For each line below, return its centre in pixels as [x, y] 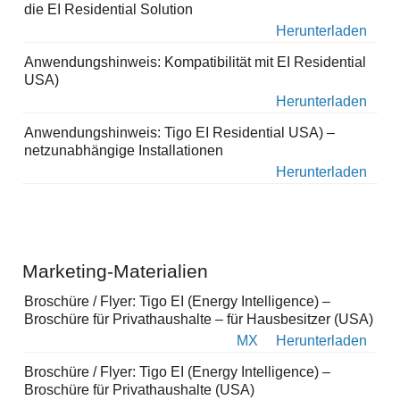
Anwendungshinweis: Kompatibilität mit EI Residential [195, 62]
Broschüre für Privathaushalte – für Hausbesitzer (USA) [199, 320]
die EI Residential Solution [108, 10]
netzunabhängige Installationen [124, 151]
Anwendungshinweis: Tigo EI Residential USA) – [179, 133]
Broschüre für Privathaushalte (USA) [139, 390]
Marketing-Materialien [115, 271]
